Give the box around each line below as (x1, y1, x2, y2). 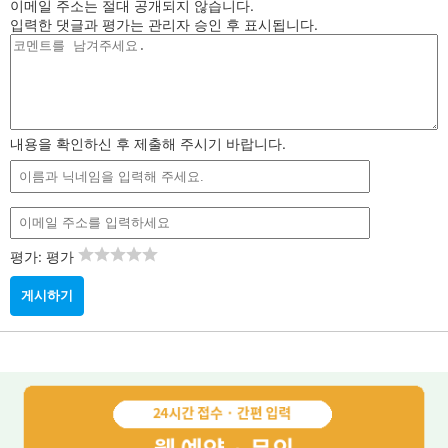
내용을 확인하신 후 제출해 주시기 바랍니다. (10, 135, 286, 153)
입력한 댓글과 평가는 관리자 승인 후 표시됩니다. (10, 16, 318, 34)
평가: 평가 (10, 247, 78, 265)
